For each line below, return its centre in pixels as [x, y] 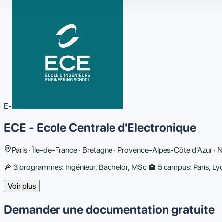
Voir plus [22, 186]
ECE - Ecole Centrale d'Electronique [100, 128]
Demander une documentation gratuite [109, 210]
